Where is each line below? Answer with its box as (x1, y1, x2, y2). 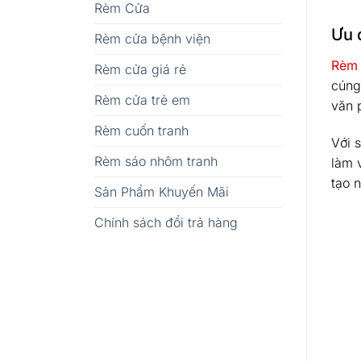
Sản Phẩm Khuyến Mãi (94, 183, 229, 200)
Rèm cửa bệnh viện (94, 30, 210, 47)
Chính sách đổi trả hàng (94, 214, 238, 230)
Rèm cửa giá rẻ (94, 60, 186, 77)
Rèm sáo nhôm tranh (94, 152, 218, 169)
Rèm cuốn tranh (94, 122, 189, 139)
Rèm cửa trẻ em (94, 91, 190, 108)
